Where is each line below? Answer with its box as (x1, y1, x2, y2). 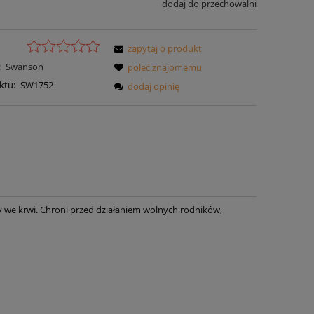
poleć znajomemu (128, 60, 203, 74)
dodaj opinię (128, 79, 180, 93)
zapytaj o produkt (128, 41, 203, 55)
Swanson (5, 60, 43, 73)
